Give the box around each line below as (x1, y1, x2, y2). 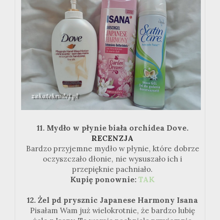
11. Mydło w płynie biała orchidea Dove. (36, 123, 189, 133)
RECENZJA (91, 134, 134, 143)
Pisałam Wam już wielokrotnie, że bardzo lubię (30, 206, 195, 216)
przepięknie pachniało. (72, 165, 153, 174)
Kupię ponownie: (70, 175, 138, 185)
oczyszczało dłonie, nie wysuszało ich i (43, 154, 182, 164)
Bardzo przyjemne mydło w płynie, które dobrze (26, 144, 199, 154)
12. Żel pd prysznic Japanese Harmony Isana (27, 195, 198, 205)
